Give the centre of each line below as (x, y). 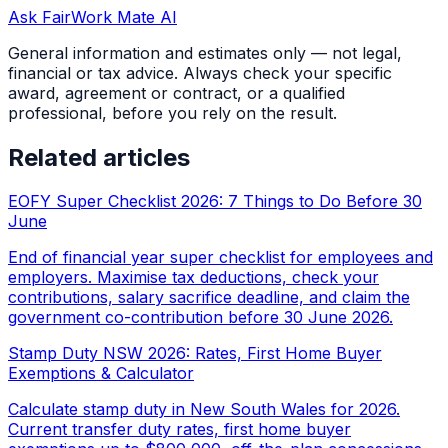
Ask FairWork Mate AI (92, 16)
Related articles (99, 157)
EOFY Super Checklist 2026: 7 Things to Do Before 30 (215, 201)
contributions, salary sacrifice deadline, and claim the (209, 297)
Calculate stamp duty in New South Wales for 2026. (204, 409)
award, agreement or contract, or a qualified (176, 92)
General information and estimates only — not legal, (205, 52)
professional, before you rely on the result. (172, 112)
